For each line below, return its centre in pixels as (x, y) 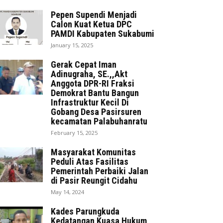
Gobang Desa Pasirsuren (96, 111)
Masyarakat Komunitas (93, 152)
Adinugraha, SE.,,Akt (89, 74)
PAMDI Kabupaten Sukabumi (103, 33)
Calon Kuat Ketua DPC (91, 24)
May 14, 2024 (67, 192)
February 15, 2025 (74, 132)
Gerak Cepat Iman (84, 64)
